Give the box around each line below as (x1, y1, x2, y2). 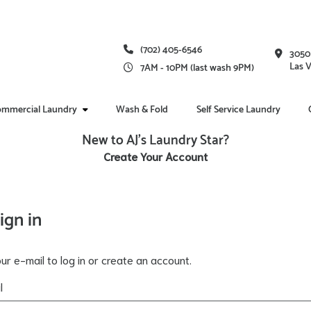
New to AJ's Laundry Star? (82, 130, 229, 151)
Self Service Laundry (196, 102, 280, 118)
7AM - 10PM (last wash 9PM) (140, 60, 254, 76)
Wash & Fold (116, 102, 169, 118)
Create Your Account (103, 149, 208, 163)
